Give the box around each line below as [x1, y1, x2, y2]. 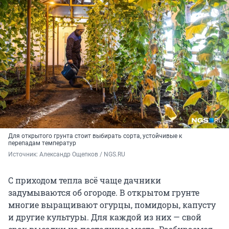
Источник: [8, 151, 39, 158]
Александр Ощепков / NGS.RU [39, 151, 125, 158]
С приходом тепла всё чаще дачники [8, 175, 161, 186]
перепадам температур [8, 140, 76, 147]
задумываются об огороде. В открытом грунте [8, 187, 199, 198]
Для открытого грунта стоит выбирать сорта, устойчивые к [8, 132, 182, 140]
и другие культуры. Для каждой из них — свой [8, 212, 201, 223]
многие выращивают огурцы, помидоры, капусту [8, 199, 216, 211]
